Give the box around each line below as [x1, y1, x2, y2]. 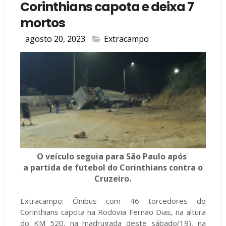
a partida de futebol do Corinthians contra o [23, 162, 203, 174]
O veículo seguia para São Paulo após [37, 151, 189, 162]
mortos [20, 14, 65, 32]
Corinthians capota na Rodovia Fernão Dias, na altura [20, 207, 206, 217]
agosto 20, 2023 [25, 33, 85, 44]
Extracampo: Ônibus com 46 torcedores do [20, 196, 206, 206]
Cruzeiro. [94, 173, 132, 185]
